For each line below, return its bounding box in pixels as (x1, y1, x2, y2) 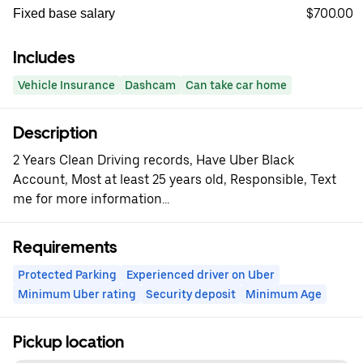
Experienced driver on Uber (126, 268, 275, 281)
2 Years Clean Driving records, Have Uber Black (13, 152, 294, 168)
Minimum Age (246, 288, 322, 301)
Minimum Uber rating (18, 288, 136, 301)
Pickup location (13, 332, 124, 352)
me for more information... (13, 191, 169, 207)
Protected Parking (18, 268, 117, 281)
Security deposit (146, 288, 236, 301)
